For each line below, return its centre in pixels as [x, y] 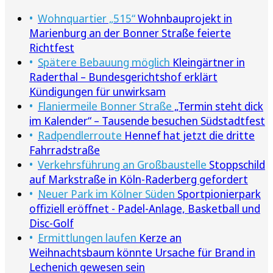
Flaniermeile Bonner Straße [105, 106]
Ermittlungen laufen [87, 238]
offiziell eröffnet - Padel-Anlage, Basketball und [145, 209]
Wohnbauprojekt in [184, 19]
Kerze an [159, 238]
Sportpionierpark [218, 194]
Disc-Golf [51, 223]
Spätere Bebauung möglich [104, 62]
